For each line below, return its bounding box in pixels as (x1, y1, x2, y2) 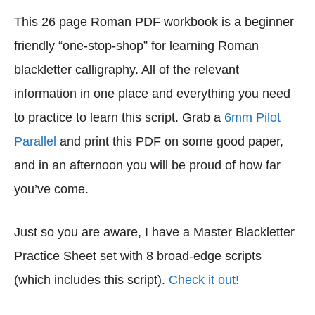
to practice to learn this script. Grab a (14, 110, 224, 125)
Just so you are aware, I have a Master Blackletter (14, 225, 295, 240)
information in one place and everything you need (14, 86, 290, 101)
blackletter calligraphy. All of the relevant (14, 63, 239, 77)
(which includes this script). (14, 273, 169, 288)
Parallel (14, 134, 60, 149)
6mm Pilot (224, 110, 281, 125)
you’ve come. (14, 182, 89, 197)
